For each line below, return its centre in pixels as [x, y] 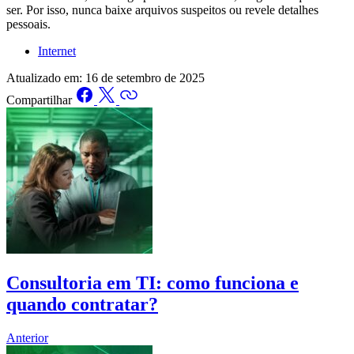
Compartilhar [39, 100]
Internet [57, 51]
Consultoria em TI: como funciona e [153, 282]
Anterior [27, 337]
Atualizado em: [44, 77]
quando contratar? [82, 304]
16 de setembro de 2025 [145, 77]
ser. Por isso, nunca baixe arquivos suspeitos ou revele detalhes [162, 9]
